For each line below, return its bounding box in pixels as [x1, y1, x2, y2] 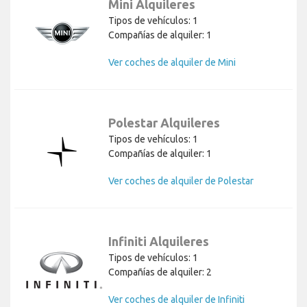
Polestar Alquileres [108, 116, 220, 130]
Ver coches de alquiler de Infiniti [108, 294, 245, 306]
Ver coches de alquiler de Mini [108, 57, 236, 69]
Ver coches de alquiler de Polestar [108, 175, 254, 187]
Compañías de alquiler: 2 [108, 267, 212, 278]
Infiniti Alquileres [108, 234, 209, 249]
